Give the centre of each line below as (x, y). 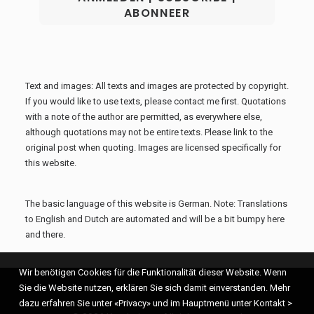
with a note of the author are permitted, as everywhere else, (144, 117)
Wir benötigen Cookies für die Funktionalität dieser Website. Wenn (153, 272)
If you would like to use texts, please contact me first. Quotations (156, 101)
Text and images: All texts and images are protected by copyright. (157, 86)
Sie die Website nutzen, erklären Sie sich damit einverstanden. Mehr (155, 288)
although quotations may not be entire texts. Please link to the (149, 132)
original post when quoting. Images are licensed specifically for (153, 148)
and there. (45, 234)
